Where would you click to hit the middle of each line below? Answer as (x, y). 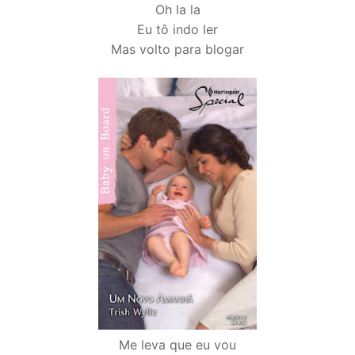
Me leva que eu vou (177, 345)
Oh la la (177, 10)
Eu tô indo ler (177, 30)
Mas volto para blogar (177, 50)
